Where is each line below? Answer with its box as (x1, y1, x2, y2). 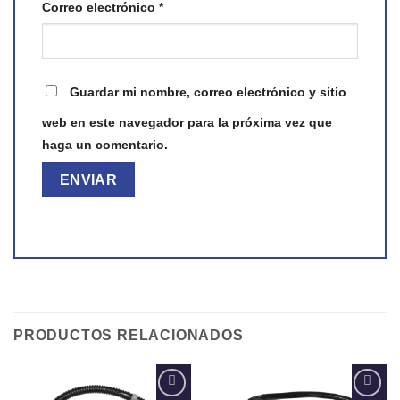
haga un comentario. (42, 137, 168, 153)
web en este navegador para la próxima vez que (42, 115, 332, 130)
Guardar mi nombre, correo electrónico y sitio (70, 85, 346, 100)
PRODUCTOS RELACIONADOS (13, 327, 244, 343)
